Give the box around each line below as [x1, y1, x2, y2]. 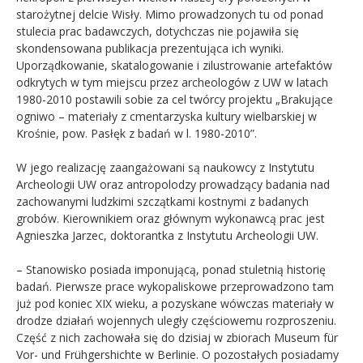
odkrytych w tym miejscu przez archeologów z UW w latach [16, 74, 328, 90]
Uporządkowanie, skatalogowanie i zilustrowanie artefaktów [16, 57, 332, 73]
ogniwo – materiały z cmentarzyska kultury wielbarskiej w [16, 108, 317, 124]
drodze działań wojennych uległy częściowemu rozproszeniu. [16, 312, 336, 328]
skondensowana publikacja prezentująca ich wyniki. [16, 40, 284, 56]
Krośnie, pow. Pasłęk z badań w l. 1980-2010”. [16, 125, 257, 141]
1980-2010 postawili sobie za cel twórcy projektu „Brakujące [16, 91, 333, 107]
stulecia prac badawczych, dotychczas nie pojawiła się [16, 23, 299, 39]
